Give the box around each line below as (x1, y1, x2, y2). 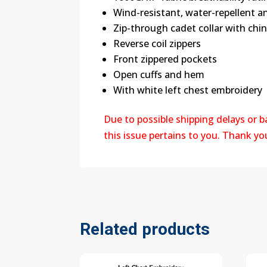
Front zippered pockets (113, 52, 218, 66)
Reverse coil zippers (113, 37, 201, 51)
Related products (80, 219, 210, 240)
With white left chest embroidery (113, 83, 263, 97)
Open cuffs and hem (113, 68, 205, 82)
